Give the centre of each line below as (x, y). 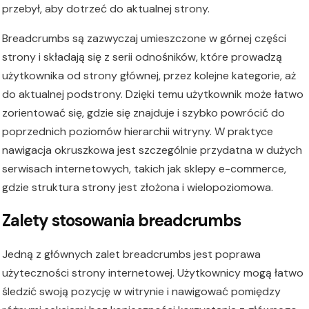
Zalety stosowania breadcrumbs (121, 221)
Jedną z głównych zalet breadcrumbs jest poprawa (131, 254)
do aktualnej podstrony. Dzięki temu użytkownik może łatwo (153, 94)
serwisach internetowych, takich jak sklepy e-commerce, (144, 169)
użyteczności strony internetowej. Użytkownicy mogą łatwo (153, 272)
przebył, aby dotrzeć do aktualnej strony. (106, 9)
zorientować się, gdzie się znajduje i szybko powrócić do (143, 113)
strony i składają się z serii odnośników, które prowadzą (142, 57)
